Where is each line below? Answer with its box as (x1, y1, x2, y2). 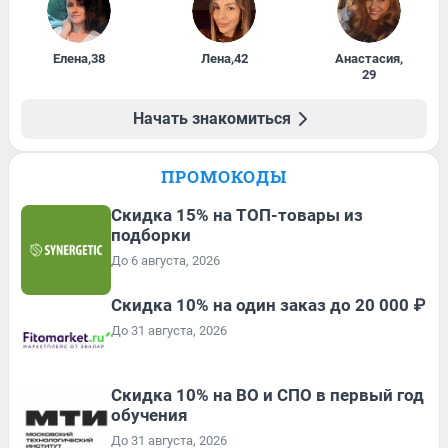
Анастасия (334, 51, 400, 67)
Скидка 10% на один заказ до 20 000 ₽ (111, 295, 425, 316)
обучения (111, 405, 188, 426)
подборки (111, 225, 191, 246)
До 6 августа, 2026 (111, 253, 220, 269)
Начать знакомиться (133, 109, 291, 129)
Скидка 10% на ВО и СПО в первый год (111, 385, 424, 406)
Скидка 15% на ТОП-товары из (111, 205, 363, 226)
